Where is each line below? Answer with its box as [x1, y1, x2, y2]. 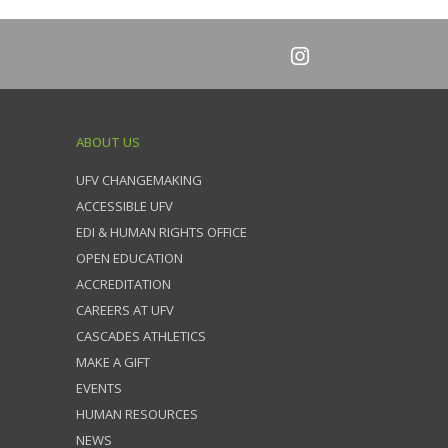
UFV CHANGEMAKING [76, 171, 202, 189]
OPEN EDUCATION [76, 249, 183, 267]
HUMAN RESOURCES [76, 405, 198, 423]
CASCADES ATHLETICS [76, 327, 206, 345]
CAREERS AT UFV [76, 301, 174, 319]
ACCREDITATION [76, 275, 171, 293]
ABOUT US [76, 133, 140, 151]
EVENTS [76, 379, 122, 397]
